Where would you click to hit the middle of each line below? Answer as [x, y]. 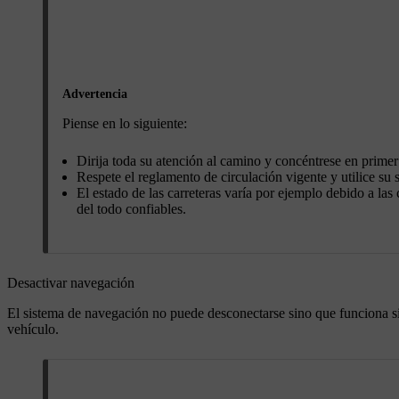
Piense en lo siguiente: [125, 124]
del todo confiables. [131, 209]
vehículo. [33, 330]
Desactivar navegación [71, 283]
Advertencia [95, 94]
